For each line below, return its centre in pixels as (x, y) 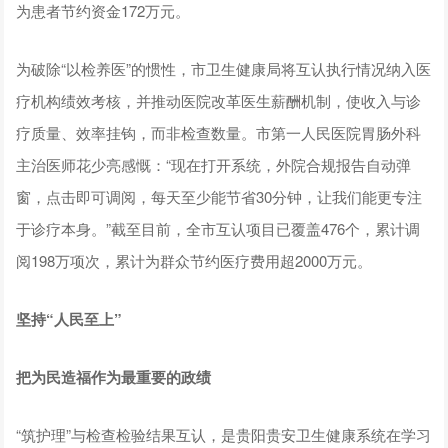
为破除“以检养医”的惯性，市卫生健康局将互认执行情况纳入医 (224, 69)
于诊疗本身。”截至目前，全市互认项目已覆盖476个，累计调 (218, 229)
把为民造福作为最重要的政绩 (114, 377)
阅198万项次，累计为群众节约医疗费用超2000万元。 (194, 261)
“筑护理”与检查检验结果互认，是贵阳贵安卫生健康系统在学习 (224, 435)
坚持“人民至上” (69, 319)
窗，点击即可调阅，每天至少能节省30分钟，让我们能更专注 (219, 197)
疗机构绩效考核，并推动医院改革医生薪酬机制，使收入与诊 (219, 101)
